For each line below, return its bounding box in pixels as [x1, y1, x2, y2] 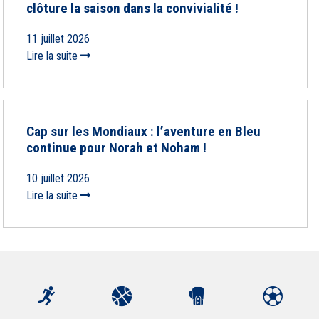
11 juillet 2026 [26, 32, 90, 46]
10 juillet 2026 [26, 172, 90, 185]
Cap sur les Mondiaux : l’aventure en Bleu [26, 123, 261, 140]
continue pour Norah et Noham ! [26, 140, 206, 156]
